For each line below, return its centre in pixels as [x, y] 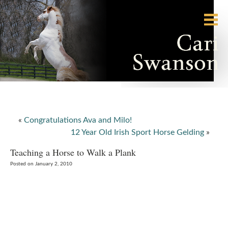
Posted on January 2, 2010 [41, 164]
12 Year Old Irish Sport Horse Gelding [137, 132]
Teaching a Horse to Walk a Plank [73, 152]
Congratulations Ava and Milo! [78, 120]
